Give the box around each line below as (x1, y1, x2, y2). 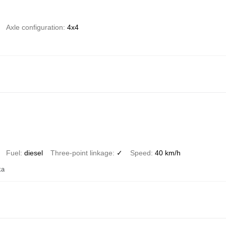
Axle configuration (6, 23, 63, 31)
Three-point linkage (50, 148, 112, 157)
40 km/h (154, 148, 181, 157)
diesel (24, 148, 43, 157)
